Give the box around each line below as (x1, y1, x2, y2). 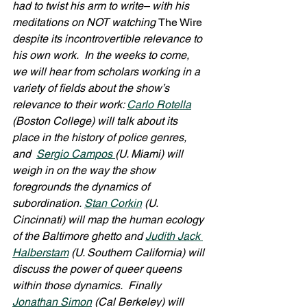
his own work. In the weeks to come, (12, 49, 192, 62)
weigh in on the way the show (12, 164, 158, 177)
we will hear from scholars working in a (12, 65, 203, 78)
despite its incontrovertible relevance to (12, 32, 205, 45)
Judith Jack (145, 230, 203, 243)
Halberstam (12, 246, 69, 259)
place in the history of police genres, (12, 131, 189, 144)
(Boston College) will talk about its (12, 114, 180, 127)
